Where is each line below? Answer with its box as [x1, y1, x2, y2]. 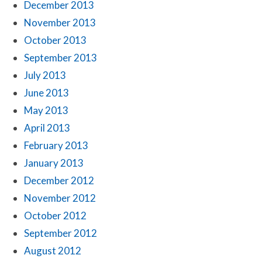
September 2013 [24, 51, 97, 64]
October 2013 [24, 33, 87, 46]
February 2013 [24, 139, 88, 151]
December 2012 [24, 174, 94, 187]
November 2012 [24, 191, 96, 204]
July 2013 [24, 68, 66, 81]
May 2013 [24, 104, 68, 116]
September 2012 [24, 226, 97, 239]
